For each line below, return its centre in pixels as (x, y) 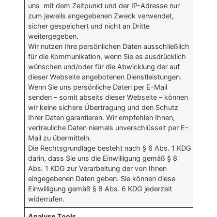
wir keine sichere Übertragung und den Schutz (103, 108)
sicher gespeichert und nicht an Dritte (89, 26)
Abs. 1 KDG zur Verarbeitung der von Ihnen (98, 169)
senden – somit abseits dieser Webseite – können (108, 97)
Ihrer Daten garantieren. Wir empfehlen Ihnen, (102, 118)
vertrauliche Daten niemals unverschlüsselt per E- (108, 128)
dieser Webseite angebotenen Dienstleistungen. (105, 77)
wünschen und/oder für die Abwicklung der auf (104, 67)
